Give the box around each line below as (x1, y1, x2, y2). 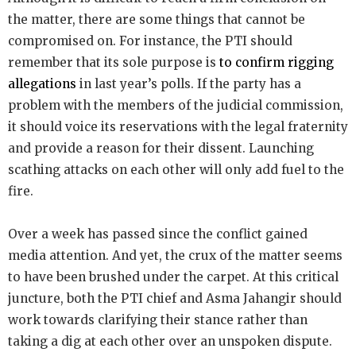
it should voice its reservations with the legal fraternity (8, 118, 348, 134)
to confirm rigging (219, 54, 334, 70)
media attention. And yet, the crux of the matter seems (8, 247, 342, 263)
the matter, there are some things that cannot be (8, 11, 305, 27)
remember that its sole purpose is (8, 54, 219, 70)
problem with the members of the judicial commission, (8, 97, 343, 113)
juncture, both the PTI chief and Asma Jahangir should (8, 290, 342, 306)
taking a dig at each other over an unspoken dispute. (8, 333, 332, 349)
